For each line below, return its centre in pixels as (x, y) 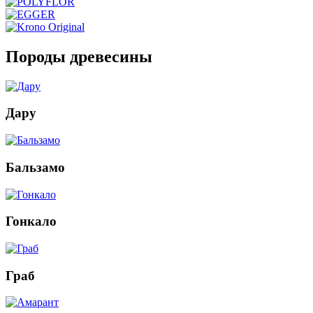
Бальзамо (35, 167)
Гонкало (31, 221)
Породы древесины (79, 56)
